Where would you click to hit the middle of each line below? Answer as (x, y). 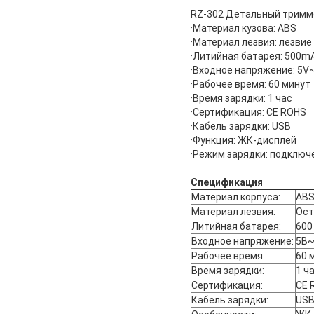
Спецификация (227, 183)
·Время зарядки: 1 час (241, 98)
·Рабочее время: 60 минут (251, 84)
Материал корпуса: (236, 197)
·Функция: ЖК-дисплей (244, 141)
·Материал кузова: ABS (244, 28)
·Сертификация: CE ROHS (248, 112)
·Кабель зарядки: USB (241, 127)
